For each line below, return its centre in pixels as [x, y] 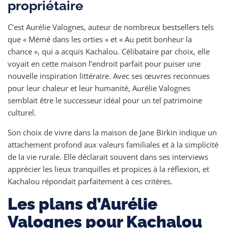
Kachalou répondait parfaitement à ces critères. [90, 181]
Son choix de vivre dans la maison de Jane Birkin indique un [112, 132]
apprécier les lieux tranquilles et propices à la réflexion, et [108, 169]
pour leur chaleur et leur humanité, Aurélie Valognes [99, 88]
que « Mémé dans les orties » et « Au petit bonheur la [100, 39]
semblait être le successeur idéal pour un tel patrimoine [105, 100]
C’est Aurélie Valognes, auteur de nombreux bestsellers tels [111, 27]
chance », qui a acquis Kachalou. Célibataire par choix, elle [109, 51]
